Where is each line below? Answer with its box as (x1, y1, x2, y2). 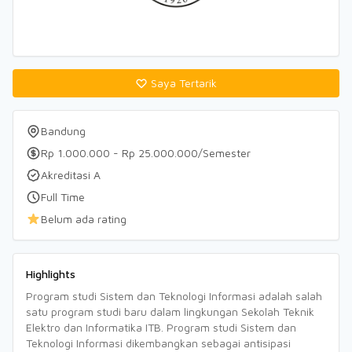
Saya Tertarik (151, 76, 217, 90)
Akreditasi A (41, 168, 101, 181)
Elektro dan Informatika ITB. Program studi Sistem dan (26, 321, 296, 334)
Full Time (41, 190, 85, 203)
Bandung (41, 124, 86, 137)
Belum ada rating (41, 212, 126, 225)
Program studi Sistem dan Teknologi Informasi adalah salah (26, 289, 322, 302)
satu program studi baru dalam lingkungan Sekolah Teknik (26, 305, 314, 318)
